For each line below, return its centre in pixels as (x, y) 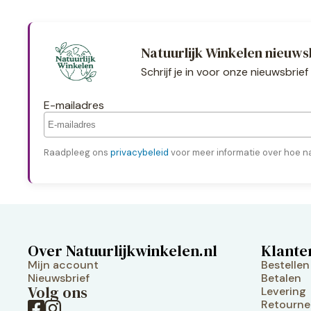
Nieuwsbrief (59, 278)
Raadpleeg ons (77, 152)
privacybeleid (140, 152)
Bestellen (285, 264)
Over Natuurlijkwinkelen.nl (123, 250)
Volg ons (58, 292)
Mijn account (63, 264)
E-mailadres (74, 105)
